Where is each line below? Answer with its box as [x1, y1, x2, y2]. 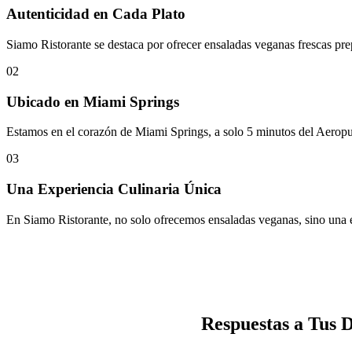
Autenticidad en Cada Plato [6, 5, 185, 23]
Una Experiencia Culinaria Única [6, 181, 222, 198]
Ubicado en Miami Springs [6, 93, 179, 110]
